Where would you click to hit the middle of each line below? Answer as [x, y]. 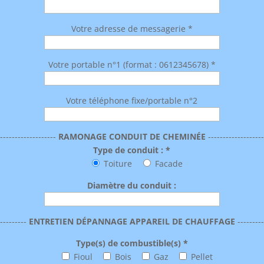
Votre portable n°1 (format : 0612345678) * [132, 65]
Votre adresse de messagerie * [132, 29]
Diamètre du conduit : [132, 186]
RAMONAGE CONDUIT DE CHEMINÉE [132, 137]
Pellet [202, 257]
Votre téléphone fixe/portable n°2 [132, 101]
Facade [169, 164]
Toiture [118, 164]
